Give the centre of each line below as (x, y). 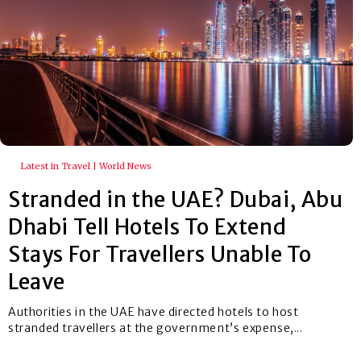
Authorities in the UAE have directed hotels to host (154, 311)
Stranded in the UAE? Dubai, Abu (176, 199)
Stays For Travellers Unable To (160, 254)
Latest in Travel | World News (86, 166)
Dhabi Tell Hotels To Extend (147, 226)
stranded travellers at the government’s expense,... (156, 328)
